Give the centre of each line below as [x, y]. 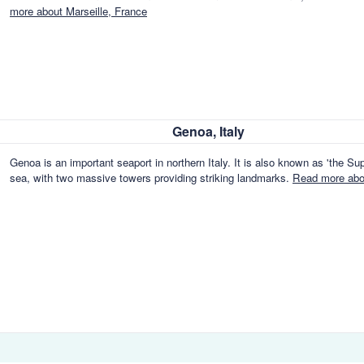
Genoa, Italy [208, 131]
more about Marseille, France [78, 11]
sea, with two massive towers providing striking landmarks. [151, 178]
